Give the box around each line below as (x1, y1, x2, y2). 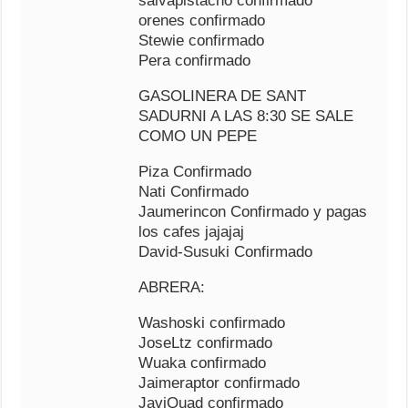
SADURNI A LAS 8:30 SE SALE (138, 107, 354, 125)
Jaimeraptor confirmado (138, 374, 301, 392)
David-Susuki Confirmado (138, 243, 313, 260)
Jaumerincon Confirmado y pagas (138, 203, 368, 220)
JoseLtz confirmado (138, 334, 273, 352)
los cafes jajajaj (138, 223, 245, 240)
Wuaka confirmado (138, 354, 267, 372)
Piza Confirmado (138, 163, 252, 180)
